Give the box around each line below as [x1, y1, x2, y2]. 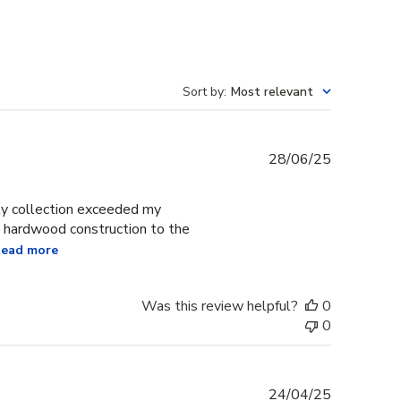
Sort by [183, 83, 224, 101]
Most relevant [231, 83, 313, 101]
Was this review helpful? [141, 296, 298, 317]
